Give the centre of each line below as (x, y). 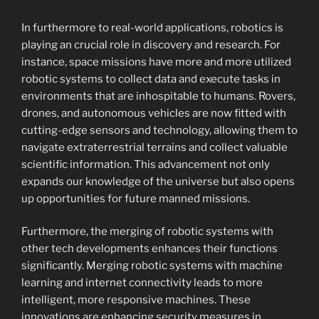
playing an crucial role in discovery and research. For (151, 45)
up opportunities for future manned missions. (136, 198)
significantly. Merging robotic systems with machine (152, 266)
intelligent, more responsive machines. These (136, 300)
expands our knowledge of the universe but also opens (158, 181)
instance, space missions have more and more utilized (156, 62)
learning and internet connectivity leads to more (142, 283)
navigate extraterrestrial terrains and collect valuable (155, 147)
